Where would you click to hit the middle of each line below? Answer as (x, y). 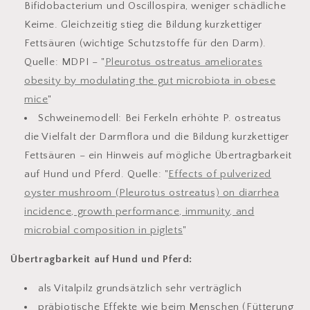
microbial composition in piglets (104, 230)
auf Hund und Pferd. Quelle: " (97, 174)
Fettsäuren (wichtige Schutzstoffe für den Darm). (145, 44)
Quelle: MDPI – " (65, 62)
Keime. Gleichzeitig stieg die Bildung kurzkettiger (144, 25)
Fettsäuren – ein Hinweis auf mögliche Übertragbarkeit (158, 156)
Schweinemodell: (80, 118)
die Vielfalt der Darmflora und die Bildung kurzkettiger (157, 137)
